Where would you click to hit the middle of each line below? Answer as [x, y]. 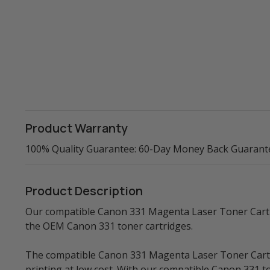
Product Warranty [77, 128]
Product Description [84, 191]
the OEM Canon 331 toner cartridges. [109, 226]
